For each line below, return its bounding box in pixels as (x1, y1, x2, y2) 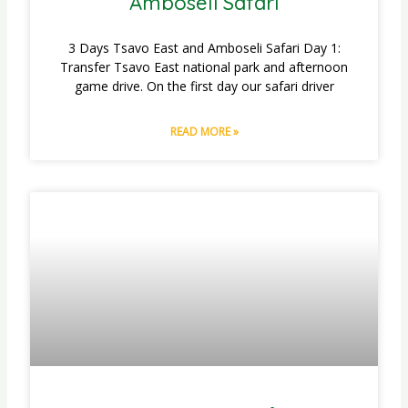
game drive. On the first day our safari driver (74, 76, 334, 95)
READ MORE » (169, 123, 239, 139)
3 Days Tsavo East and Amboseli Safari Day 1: (67, 38, 341, 56)
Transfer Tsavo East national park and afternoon (60, 57, 348, 76)
